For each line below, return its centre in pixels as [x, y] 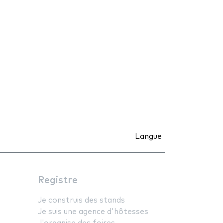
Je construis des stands [81, 200]
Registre [58, 180]
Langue [148, 136]
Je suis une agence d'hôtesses [93, 212]
